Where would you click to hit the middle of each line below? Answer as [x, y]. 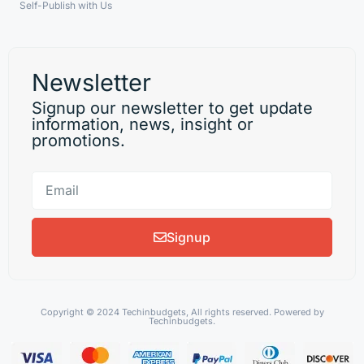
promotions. [78, 140]
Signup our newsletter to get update [172, 108]
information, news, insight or [143, 124]
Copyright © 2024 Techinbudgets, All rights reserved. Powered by [182, 312]
